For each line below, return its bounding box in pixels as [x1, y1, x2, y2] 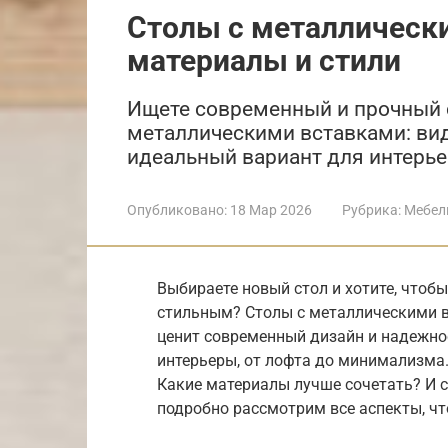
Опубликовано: [127, 201, 227, 218]
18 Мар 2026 [230, 201, 312, 218]
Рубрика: [342, 201, 401, 218]
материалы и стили [127, 42, 401, 78]
